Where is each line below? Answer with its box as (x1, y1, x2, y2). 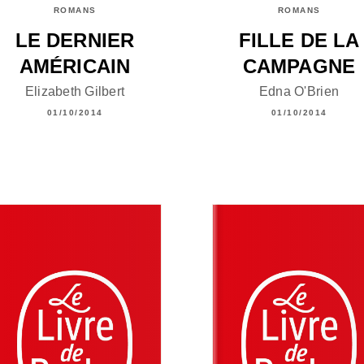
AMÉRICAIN (19, 55, 131, 78)
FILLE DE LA (238, 29, 360, 52)
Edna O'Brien (258, 84, 340, 98)
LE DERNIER (15, 29, 135, 52)
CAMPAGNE (242, 55, 356, 78)
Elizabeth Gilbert (24, 84, 125, 98)
